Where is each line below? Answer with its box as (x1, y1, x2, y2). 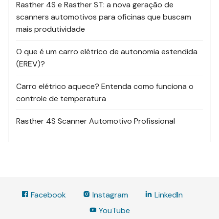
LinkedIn (153, 190, 183, 200)
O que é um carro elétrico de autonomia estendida (16, 46, 198, 57)
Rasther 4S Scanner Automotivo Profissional (16, 116, 175, 127)
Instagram (90, 190, 129, 200)
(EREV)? (16, 59, 45, 69)
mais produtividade (16, 24, 86, 35)
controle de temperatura (16, 93, 107, 104)
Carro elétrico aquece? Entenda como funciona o (16, 81, 194, 92)
